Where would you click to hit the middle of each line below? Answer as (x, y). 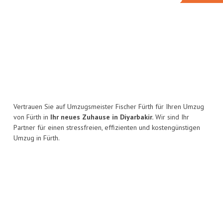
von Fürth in (32, 117)
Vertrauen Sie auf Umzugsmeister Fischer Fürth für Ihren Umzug (109, 107)
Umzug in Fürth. (37, 138)
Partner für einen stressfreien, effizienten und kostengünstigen (107, 128)
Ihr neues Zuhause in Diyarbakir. (102, 117)
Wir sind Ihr (171, 117)
